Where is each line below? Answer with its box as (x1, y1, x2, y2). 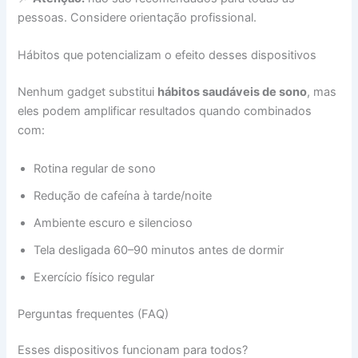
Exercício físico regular (34, 269, 155, 284)
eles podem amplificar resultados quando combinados (18, 104, 312, 119)
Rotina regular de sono (34, 161, 157, 176)
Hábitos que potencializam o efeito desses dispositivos (18, 48, 317, 63)
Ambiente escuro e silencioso (34, 215, 193, 230)
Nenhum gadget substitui (18, 85, 158, 100)
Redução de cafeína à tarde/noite (34, 188, 213, 203)
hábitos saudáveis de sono (157, 85, 308, 100)
